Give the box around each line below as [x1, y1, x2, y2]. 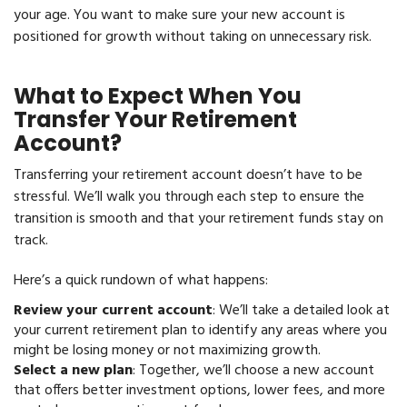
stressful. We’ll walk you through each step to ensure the [14, 185, 364, 209]
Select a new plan [14, 359, 133, 382]
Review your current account [14, 299, 213, 323]
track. [14, 229, 48, 253]
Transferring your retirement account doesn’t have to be [14, 164, 362, 187]
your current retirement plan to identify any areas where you [14, 319, 387, 342]
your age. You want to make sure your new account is [14, 4, 345, 27]
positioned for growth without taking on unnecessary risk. [14, 25, 372, 49]
